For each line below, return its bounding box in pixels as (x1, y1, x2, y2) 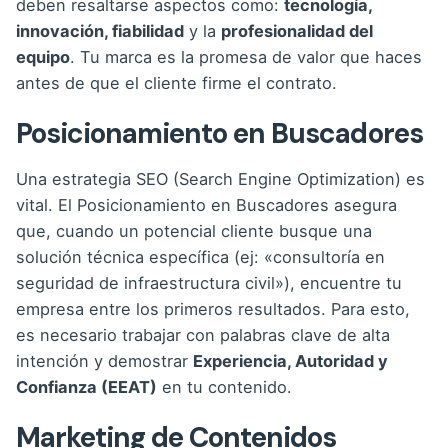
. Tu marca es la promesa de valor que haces (70, 47, 422, 68)
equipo (16, 47, 70, 68)
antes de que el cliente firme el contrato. (16, 73, 337, 94)
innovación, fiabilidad (16, 21, 184, 42)
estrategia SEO (52, 169, 173, 190)
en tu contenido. (157, 377, 292, 398)
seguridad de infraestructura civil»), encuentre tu (16, 273, 402, 294)
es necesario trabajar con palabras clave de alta (16, 325, 390, 346)
